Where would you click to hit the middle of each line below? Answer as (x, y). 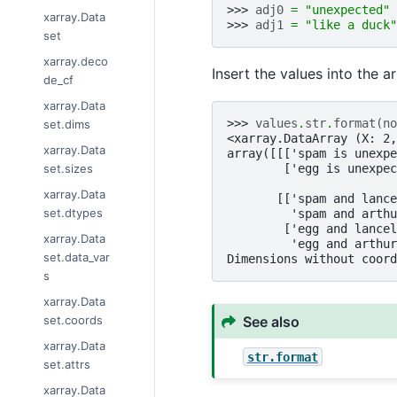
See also (271, 321)
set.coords (73, 320)
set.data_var (77, 257)
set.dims (67, 125)
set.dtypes (73, 213)
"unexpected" (347, 9)
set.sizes (68, 169)
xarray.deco (76, 62)
